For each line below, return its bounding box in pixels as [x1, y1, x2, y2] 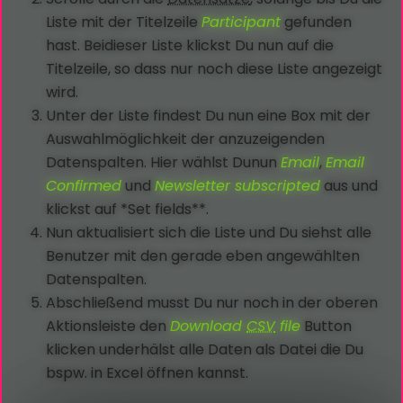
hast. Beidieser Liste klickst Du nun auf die [46, 35, 335, 57]
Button [300, 316, 353, 337]
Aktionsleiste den [46, 316, 171, 337]
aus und [320, 175, 379, 197]
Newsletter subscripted [155, 175, 321, 197]
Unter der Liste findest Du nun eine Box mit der [46, 105, 372, 127]
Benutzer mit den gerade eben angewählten [46, 246, 361, 267]
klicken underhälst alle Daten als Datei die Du [46, 339, 364, 361]
